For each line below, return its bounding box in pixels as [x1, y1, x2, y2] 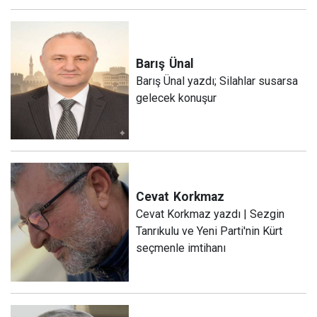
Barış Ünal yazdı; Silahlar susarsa [136, 74, 299, 88]
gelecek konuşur [136, 91, 217, 105]
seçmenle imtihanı [136, 241, 226, 255]
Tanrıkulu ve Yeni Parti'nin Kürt [136, 224, 283, 238]
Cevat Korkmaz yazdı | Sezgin [136, 207, 285, 221]
